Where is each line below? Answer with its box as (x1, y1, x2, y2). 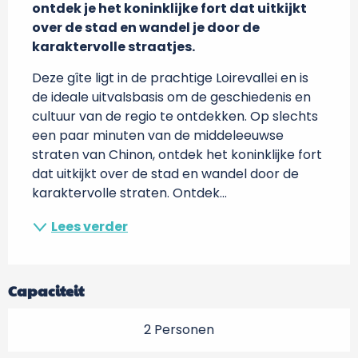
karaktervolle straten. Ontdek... (32, 184, 227, 202)
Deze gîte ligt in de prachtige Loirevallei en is (32, 69, 308, 87)
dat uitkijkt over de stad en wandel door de (32, 165, 299, 183)
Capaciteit (8, 280, 84, 300)
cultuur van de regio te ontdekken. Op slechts (32, 107, 318, 125)
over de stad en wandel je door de (32, 18, 260, 37)
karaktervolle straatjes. (32, 38, 195, 56)
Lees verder (51, 217, 128, 236)
